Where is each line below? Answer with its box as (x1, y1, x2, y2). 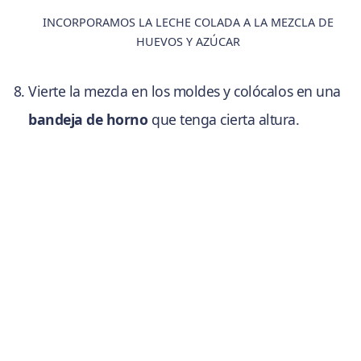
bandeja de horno (28, 109, 148, 129)
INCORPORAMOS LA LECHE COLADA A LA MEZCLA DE (43, 14, 334, 30)
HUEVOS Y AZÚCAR (136, 33, 241, 49)
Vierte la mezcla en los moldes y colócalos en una (28, 81, 341, 101)
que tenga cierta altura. (147, 109, 300, 129)
